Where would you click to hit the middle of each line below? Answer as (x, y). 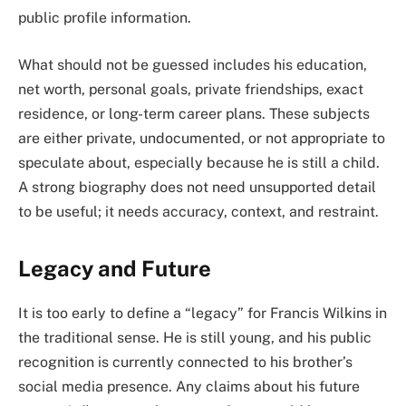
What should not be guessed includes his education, (193, 64)
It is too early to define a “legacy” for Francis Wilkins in (203, 314)
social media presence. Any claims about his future (189, 387)
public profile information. (105, 18)
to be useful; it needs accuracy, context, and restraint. (198, 211)
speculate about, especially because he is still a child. (199, 162)
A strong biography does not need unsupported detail (197, 187)
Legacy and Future (115, 269)
